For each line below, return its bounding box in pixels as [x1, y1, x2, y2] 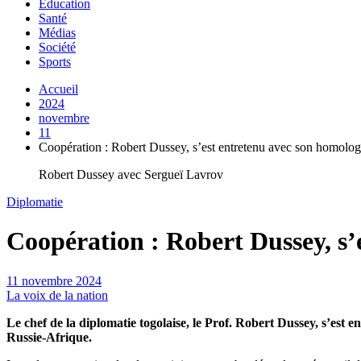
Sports [39, 54, 71, 68]
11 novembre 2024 [6, 273, 102, 288]
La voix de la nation [6, 288, 108, 302]
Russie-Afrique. [6, 330, 92, 344]
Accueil [39, 81, 78, 96]
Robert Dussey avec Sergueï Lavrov [39, 167, 223, 181]
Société [39, 39, 76, 54]
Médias [39, 25, 76, 39]
